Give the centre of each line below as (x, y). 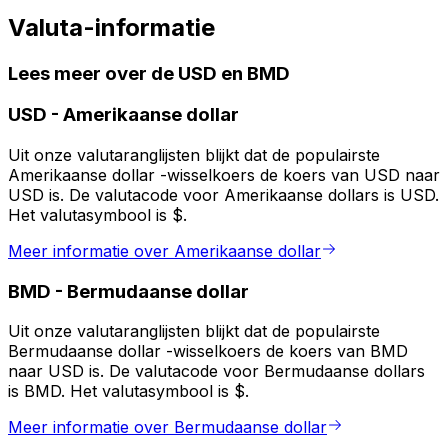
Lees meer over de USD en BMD (149, 73)
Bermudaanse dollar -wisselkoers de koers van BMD (208, 351)
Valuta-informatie (111, 27)
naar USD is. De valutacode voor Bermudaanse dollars (216, 371)
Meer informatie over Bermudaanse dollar (167, 427)
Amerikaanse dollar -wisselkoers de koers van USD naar (224, 175)
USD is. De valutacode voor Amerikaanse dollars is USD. (223, 195)
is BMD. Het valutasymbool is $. (128, 391)
